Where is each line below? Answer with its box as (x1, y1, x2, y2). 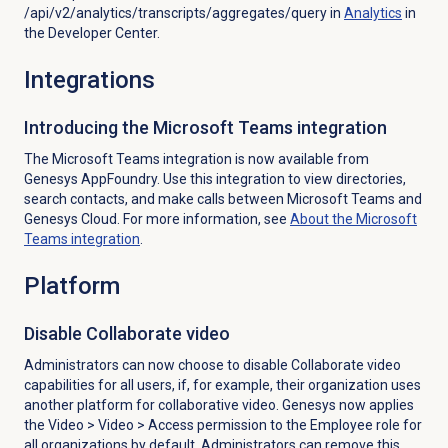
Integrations (23, 65, 155, 94)
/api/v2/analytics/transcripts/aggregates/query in (23, 4, 344, 21)
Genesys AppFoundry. (23, 170, 163, 187)
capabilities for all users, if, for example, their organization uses (23, 376, 421, 393)
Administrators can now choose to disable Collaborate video (23, 356, 401, 373)
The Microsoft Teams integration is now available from (23, 150, 369, 167)
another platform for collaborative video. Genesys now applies (23, 396, 414, 413)
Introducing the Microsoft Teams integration (23, 116, 387, 138)
